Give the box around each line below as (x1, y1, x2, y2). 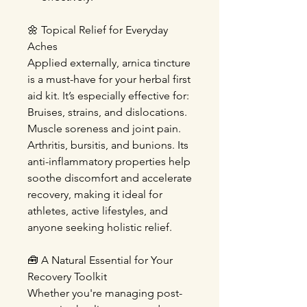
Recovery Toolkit (27, 270, 107, 283)
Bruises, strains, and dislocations (27, 106, 184, 119)
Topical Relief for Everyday (38, 23, 168, 36)
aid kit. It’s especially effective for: (27, 89, 189, 102)
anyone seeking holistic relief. (27, 221, 172, 234)
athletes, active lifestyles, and (27, 204, 168, 217)
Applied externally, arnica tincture (27, 56, 191, 69)
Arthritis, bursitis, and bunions (27, 138, 172, 151)
